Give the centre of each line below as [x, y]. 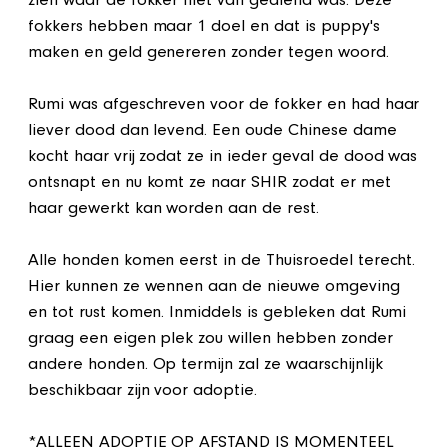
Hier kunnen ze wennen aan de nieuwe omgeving [214, 288]
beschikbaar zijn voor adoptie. [143, 392]
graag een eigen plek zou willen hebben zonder [210, 340]
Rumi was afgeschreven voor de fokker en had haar [224, 106]
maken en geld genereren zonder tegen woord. [208, 54]
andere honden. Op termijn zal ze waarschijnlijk [205, 366]
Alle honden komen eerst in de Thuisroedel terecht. [222, 262]
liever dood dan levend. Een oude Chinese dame [212, 132]
